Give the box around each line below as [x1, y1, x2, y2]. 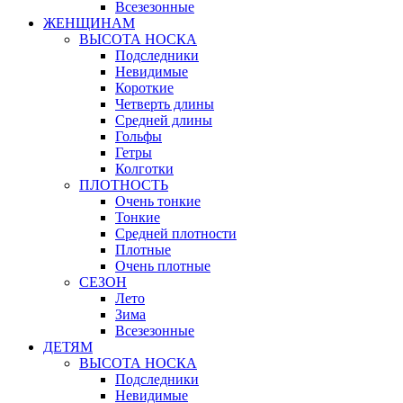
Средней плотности [115, 226, 237, 241]
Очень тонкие [115, 193, 201, 209]
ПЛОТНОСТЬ [79, 177, 168, 193]
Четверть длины [115, 96, 214, 112]
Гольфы [115, 129, 162, 144]
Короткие [115, 80, 174, 95]
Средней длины [115, 112, 212, 128]
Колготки [115, 161, 174, 176]
